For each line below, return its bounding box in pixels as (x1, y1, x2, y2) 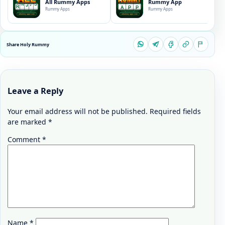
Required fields (150, 106, 201, 116)
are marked (8, 117, 48, 127)
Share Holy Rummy (7, 41, 49, 48)
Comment (8, 134, 42, 144)
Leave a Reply (8, 85, 63, 97)
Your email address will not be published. (8, 106, 148, 116)
